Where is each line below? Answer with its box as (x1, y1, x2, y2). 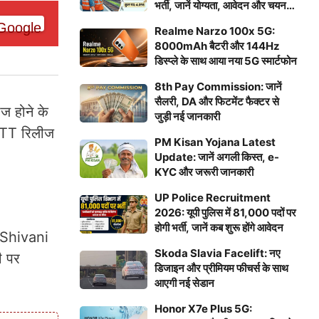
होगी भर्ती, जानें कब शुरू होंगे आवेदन (155, 221, 284, 234)
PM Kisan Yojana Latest (155, 135, 276, 149)
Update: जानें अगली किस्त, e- (155, 150, 280, 164)
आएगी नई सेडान (155, 276, 215, 290)
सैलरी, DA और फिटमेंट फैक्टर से (155, 95, 280, 108)
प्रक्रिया (155, 14, 188, 27)
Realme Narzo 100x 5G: (155, 24, 276, 38)
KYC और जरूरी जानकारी (155, 165, 254, 179)
